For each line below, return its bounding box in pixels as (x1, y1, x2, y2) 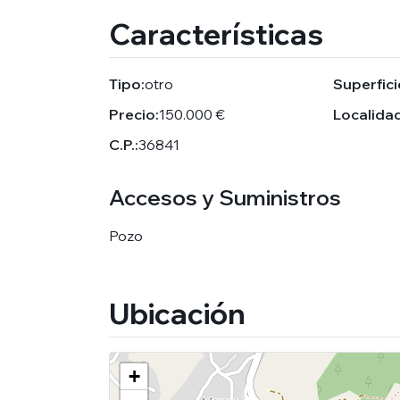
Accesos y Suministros (109, 184, 341, 212)
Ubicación (109, 296, 246, 332)
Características (109, 16, 323, 53)
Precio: (109, 105, 159, 124)
